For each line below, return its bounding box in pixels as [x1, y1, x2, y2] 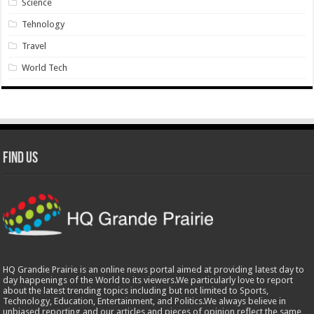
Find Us [3, 150, 39, 167]
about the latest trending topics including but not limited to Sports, [3, 285, 269, 296]
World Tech [22, 62, 68, 73]
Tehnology [22, 18, 65, 29]
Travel [22, 40, 47, 51]
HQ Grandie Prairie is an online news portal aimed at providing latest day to [3, 264, 305, 275]
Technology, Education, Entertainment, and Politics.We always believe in [3, 295, 287, 306]
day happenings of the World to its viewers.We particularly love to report [3, 274, 294, 285]
